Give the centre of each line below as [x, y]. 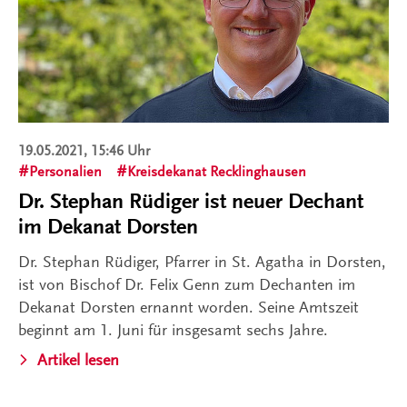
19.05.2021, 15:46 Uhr [84, 151]
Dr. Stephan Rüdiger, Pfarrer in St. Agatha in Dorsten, [202, 262]
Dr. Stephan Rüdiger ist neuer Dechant [191, 202]
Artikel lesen [78, 360]
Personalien [65, 172]
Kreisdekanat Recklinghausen [217, 172]
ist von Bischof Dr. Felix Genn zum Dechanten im [187, 285]
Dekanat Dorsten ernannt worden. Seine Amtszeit [189, 308]
